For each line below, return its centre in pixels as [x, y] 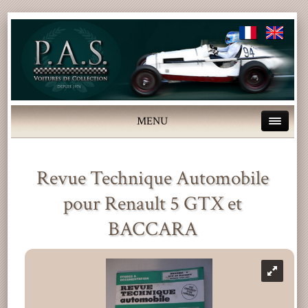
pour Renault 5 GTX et [152, 203]
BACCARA [152, 229]
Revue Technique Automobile [152, 178]
